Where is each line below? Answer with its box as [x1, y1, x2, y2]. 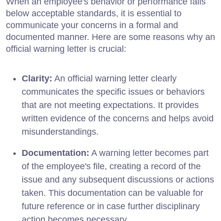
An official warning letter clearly [52, 73, 177, 83]
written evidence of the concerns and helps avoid [22, 113, 214, 123]
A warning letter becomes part [89, 147, 209, 158]
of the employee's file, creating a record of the [22, 161, 201, 171]
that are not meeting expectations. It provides [22, 100, 199, 110]
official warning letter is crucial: [6, 43, 126, 54]
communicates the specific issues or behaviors [22, 86, 205, 97]
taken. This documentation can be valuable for [22, 187, 203, 198]
